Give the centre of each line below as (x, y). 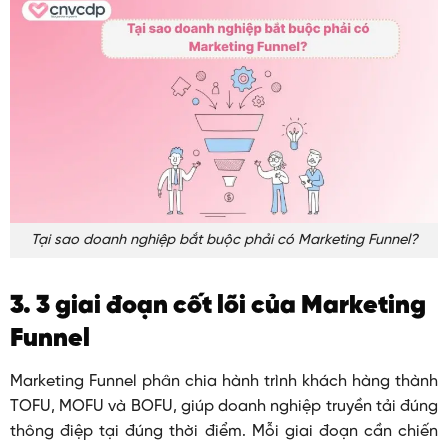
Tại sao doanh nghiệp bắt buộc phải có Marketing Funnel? (224, 240)
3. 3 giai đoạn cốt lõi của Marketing (217, 305)
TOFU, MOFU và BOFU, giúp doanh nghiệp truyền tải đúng (224, 406)
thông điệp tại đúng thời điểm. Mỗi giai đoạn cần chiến (224, 431)
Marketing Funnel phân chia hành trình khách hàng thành (224, 381)
